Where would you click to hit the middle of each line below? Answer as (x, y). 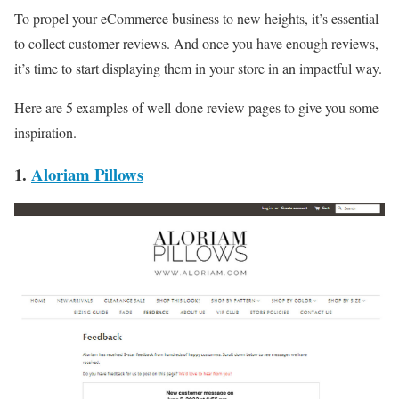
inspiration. (45, 133)
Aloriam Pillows (87, 174)
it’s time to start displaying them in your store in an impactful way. (198, 69)
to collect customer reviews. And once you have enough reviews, (196, 44)
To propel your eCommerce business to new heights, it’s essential (196, 19)
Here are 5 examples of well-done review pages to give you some (196, 108)
